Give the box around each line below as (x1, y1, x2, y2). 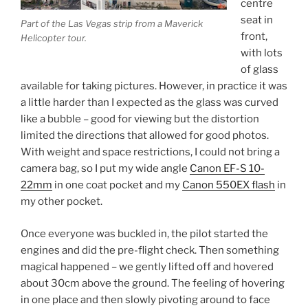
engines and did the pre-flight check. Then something (21, 243, 279, 256)
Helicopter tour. (21, 32, 87, 44)
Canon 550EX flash (182, 179, 275, 191)
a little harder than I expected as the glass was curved (21, 96, 278, 109)
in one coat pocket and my (52, 179, 182, 191)
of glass (240, 63, 278, 76)
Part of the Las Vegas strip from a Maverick (21, 18, 203, 30)
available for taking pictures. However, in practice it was (21, 80, 287, 92)
